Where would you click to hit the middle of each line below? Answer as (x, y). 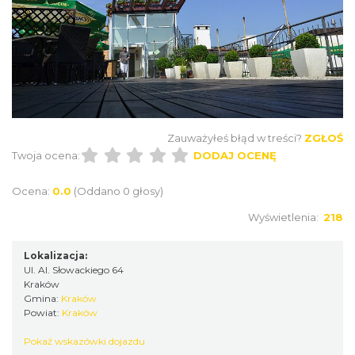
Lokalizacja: (55, 255)
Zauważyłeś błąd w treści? (235, 137)
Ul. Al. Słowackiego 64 (74, 269)
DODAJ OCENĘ (235, 155)
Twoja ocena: (46, 155)
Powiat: (43, 312)
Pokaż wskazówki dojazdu (84, 341)
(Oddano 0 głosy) (118, 191)
